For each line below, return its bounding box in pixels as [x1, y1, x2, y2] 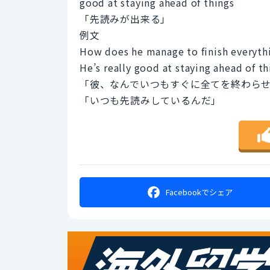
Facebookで [166, 186, 210, 198]
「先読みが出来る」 [80, 11, 171, 26]
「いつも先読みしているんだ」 [80, 92, 222, 107]
